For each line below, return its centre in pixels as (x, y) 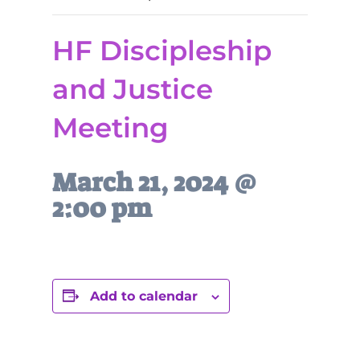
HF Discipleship (162, 51)
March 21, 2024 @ (154, 182)
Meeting (110, 128)
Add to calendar (143, 296)
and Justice (132, 89)
